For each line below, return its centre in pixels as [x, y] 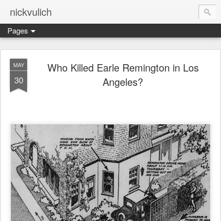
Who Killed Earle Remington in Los [123, 67]
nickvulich [31, 12]
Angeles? [123, 82]
